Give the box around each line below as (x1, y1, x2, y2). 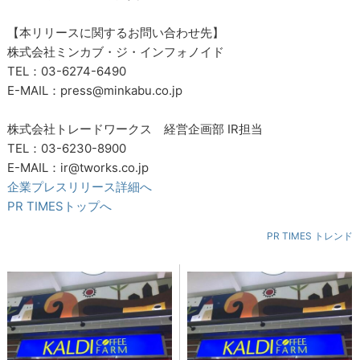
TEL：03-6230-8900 (7, 141, 127, 156)
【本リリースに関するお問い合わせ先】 (7, 25, 225, 40)
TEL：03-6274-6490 (7, 63, 127, 79)
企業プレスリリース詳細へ (7, 179, 153, 194)
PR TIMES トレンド (266, 230, 353, 242)
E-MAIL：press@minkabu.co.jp (7, 83, 183, 98)
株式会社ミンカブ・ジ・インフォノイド (7, 44, 225, 59)
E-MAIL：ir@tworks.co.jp (7, 160, 149, 175)
